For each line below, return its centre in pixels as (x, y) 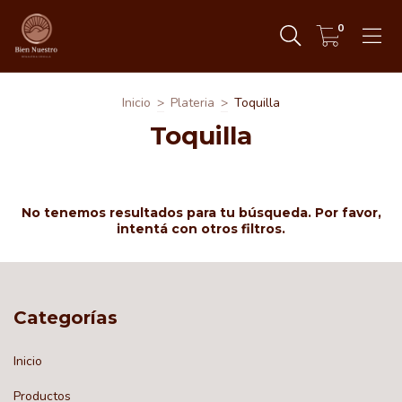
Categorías (66, 318)
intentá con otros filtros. (201, 229)
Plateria (192, 103)
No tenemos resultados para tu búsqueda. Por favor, (201, 213)
